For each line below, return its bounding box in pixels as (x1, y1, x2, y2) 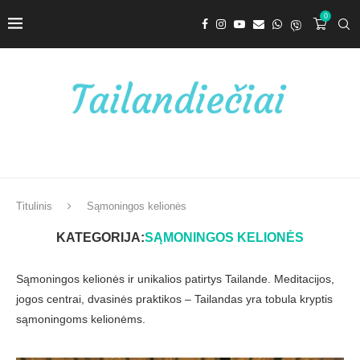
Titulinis (16, 200, 52, 213)
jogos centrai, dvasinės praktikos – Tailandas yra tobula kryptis (16, 292, 333, 306)
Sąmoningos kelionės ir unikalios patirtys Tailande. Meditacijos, (16, 272, 334, 286)
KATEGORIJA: (56, 231, 145, 245)
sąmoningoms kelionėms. (16, 313, 145, 326)
